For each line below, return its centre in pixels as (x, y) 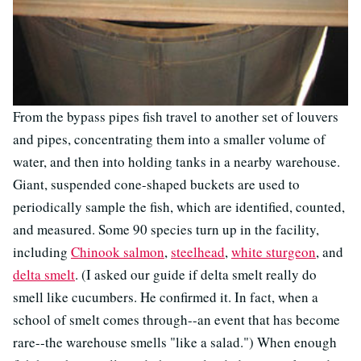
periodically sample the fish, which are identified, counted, (179, 207)
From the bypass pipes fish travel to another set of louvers (176, 117)
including (42, 252)
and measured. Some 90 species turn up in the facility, (166, 230)
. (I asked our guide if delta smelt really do (196, 275)
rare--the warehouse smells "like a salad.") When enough (175, 342)
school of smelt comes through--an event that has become (176, 320)
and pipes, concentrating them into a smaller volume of (169, 139)
